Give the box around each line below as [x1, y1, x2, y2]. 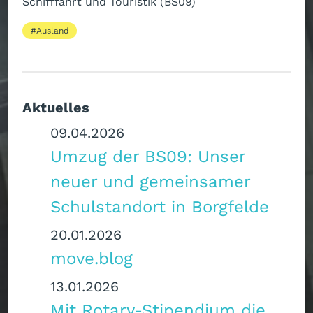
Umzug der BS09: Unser [50, 144, 245, 168]
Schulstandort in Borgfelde [50, 194, 269, 219]
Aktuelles [22, 97, 89, 118]
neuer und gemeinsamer [50, 169, 250, 194]
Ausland [36, 24, 69, 37]
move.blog [50, 246, 133, 270]
